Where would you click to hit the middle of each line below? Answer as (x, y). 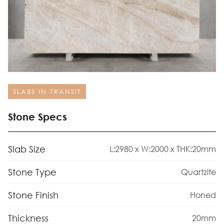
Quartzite (198, 172)
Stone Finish (33, 195)
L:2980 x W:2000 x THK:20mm (163, 149)
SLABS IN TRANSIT (47, 92)
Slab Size (27, 149)
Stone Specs (37, 116)
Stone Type (32, 172)
